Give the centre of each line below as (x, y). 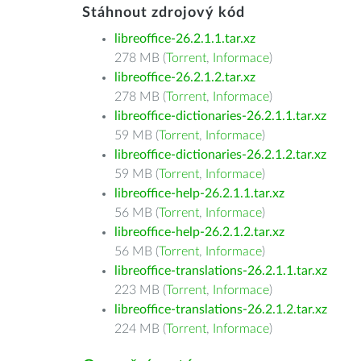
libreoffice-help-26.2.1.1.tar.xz (199, 193)
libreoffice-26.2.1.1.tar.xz (185, 39)
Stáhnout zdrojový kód (164, 13)
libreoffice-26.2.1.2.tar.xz (185, 77)
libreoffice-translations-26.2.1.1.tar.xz (221, 271)
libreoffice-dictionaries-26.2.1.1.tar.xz (220, 116)
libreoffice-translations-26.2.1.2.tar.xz (221, 309)
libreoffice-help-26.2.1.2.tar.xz (199, 232)
